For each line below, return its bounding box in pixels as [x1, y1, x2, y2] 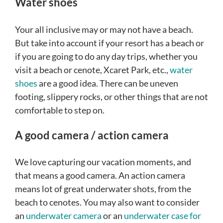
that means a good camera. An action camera [15, 169, 185, 181]
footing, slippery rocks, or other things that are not [15, 91, 208, 102]
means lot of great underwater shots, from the [15, 183, 191, 194]
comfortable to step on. [15, 104, 105, 115]
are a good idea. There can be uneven [37, 77, 178, 89]
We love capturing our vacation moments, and [15, 156, 191, 167]
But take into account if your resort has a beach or [15, 37, 204, 48]
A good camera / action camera [15, 128, 169, 142]
